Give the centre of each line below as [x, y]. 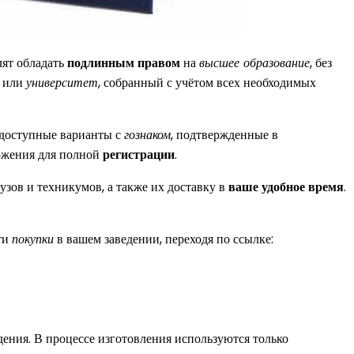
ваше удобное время [286, 186]
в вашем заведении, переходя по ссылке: [164, 239]
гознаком [147, 134]
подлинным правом [124, 62]
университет [62, 82]
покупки [33, 239]
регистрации [139, 154]
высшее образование [254, 62]
